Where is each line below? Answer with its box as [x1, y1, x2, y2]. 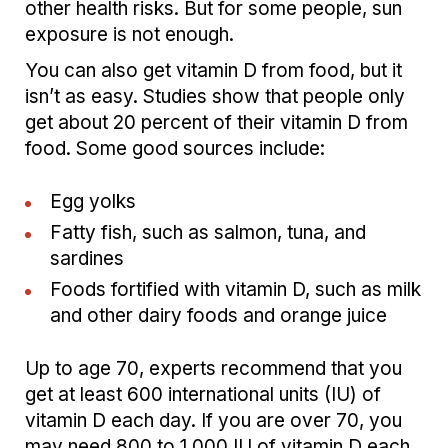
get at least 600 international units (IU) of [25, 383, 381, 407]
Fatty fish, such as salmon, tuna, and [50, 221, 366, 245]
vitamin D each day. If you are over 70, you [25, 409, 402, 433]
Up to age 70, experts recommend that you [25, 357, 402, 381]
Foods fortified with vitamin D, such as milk [50, 278, 421, 302]
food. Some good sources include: [25, 137, 325, 161]
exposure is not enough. [25, 23, 234, 47]
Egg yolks [50, 190, 136, 214]
